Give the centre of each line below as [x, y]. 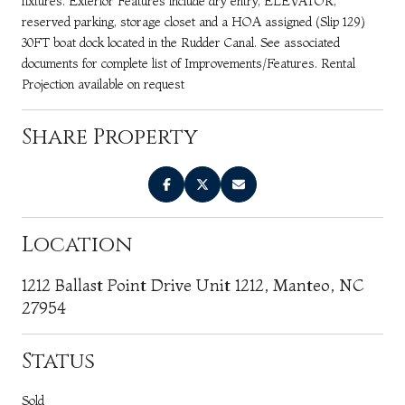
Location [77, 245]
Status [58, 361]
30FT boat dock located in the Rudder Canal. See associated [181, 42]
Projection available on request [103, 84]
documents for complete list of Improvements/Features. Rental [188, 63]
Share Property [110, 137]
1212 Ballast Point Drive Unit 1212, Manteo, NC [193, 285]
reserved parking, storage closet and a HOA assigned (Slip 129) [193, 21]
